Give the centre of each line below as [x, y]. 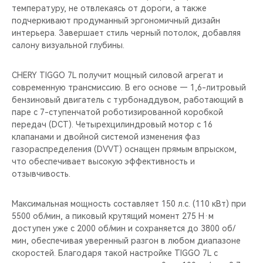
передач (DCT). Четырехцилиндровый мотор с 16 [112, 125]
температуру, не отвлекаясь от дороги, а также [109, 9]
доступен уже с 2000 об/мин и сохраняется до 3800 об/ [124, 229]
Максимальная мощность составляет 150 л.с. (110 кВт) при [129, 204]
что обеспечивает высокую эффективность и [103, 162]
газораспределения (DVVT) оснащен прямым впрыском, [124, 149]
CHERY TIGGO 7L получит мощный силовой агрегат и [117, 75]
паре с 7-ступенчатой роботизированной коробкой [117, 112]
